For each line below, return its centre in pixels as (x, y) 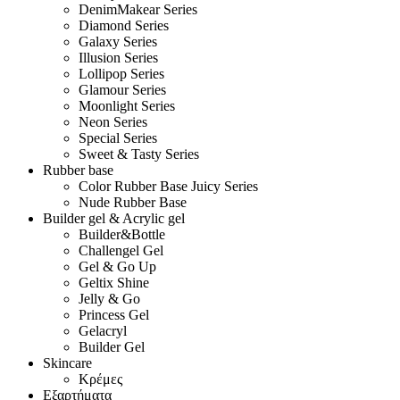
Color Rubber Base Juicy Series (168, 186)
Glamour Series (122, 89)
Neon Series (113, 121)
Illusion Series (118, 57)
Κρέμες (100, 379)
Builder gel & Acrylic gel (114, 218)
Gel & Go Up (117, 266)
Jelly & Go (109, 298)
